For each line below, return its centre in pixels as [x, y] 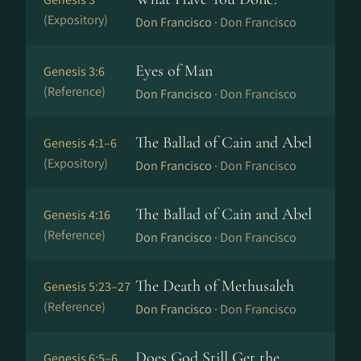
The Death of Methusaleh [215, 286]
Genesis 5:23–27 [87, 286]
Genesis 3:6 [74, 71]
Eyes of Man [174, 71]
